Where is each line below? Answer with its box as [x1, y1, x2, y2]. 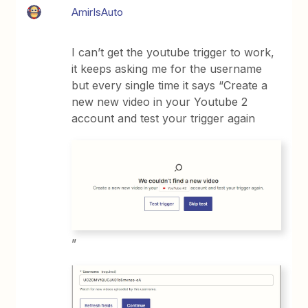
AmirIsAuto [71, 5, 124, 19]
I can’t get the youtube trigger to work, [71, 45, 275, 59]
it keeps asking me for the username [71, 62, 263, 76]
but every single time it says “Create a [71, 78, 268, 92]
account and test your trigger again [71, 111, 256, 125]
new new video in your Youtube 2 [71, 95, 248, 109]
